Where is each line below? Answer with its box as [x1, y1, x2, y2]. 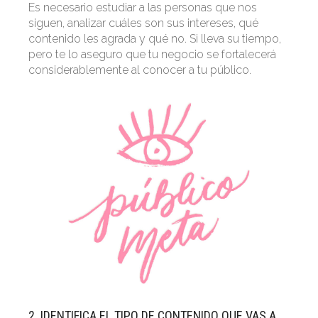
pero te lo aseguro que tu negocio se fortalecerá [28, 48, 276, 62]
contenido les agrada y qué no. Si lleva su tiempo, [28, 32, 281, 46]
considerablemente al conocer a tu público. [28, 63, 251, 77]
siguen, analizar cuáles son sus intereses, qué [28, 16, 258, 31]
